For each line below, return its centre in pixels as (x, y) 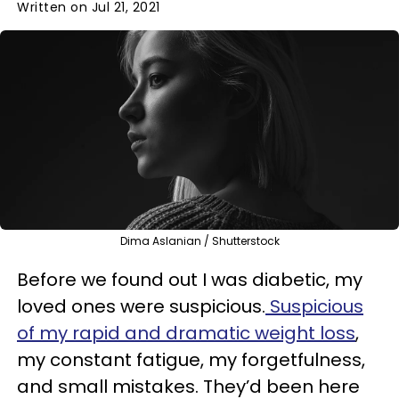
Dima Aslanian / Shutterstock (199, 240)
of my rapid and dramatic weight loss (186, 333)
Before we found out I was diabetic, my (190, 279)
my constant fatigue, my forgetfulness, (191, 359)
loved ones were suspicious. (141, 306)
